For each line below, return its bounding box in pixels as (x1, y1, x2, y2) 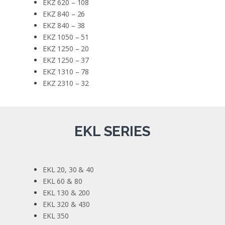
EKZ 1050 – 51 (43, 32, 89, 42)
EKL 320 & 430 (43, 199, 90, 209)
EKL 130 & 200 (43, 187, 90, 197)
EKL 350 (43, 210, 69, 220)
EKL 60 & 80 (43, 176, 82, 186)
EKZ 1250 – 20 (43, 43, 89, 53)
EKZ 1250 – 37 (43, 55, 89, 65)
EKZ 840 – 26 (43, 9, 85, 19)
